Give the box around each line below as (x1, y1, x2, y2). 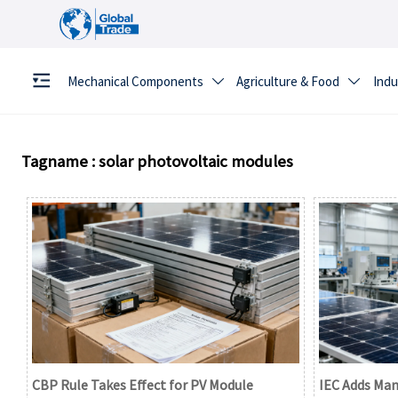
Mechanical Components (67, 73, 203, 91)
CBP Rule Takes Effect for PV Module (32, 375, 253, 394)
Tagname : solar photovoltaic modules (21, 151, 293, 172)
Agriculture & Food (236, 73, 340, 91)
